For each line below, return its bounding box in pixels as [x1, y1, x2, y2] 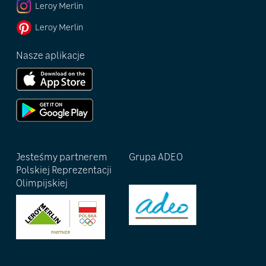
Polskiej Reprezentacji [15, 164, 112, 176]
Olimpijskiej [15, 177, 68, 189]
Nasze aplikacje [15, 49, 85, 62]
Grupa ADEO [129, 151, 183, 163]
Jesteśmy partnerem [15, 151, 107, 163]
